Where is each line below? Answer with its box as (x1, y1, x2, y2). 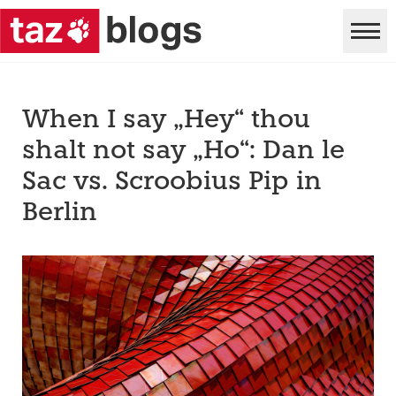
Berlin (22, 201, 97, 226)
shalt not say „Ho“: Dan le (22, 139, 345, 164)
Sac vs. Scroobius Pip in (22, 170, 322, 195)
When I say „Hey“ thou (22, 108, 310, 133)
